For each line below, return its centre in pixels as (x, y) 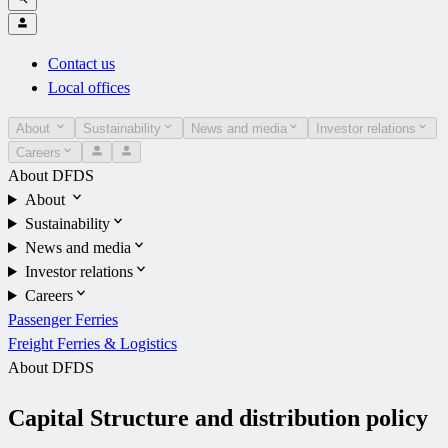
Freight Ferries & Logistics (92, 343)
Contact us (81, 63)
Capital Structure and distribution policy (218, 417)
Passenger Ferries (63, 319)
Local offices (89, 87)
